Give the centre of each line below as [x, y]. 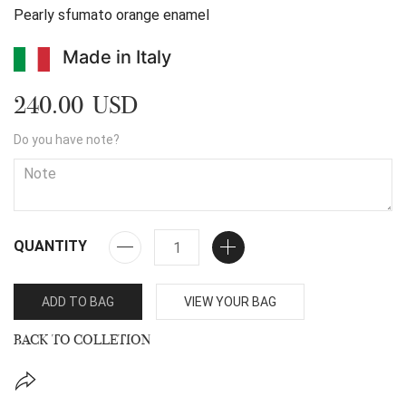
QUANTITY [50, 246]
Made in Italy [117, 57]
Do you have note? [67, 140]
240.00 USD [76, 106]
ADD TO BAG [78, 302]
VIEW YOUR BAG [230, 302]
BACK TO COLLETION [82, 340]
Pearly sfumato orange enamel [113, 15]
